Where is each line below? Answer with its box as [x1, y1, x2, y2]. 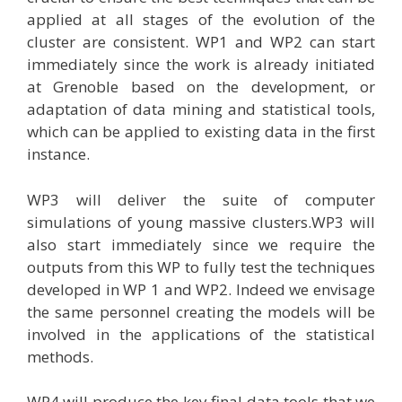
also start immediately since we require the [27, 233, 375, 255]
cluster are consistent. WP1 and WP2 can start [27, 31, 375, 53]
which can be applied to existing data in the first [27, 121, 375, 143]
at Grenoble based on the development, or [27, 76, 375, 98]
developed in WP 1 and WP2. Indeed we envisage [27, 278, 375, 300]
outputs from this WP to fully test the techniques [27, 256, 375, 277]
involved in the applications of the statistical [27, 323, 375, 345]
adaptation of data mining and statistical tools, [27, 99, 375, 120]
